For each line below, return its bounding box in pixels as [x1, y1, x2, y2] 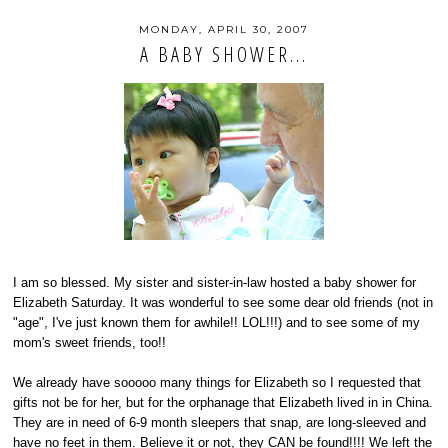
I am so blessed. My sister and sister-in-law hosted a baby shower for [13, 275, 417, 290]
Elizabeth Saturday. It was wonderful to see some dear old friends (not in [13, 295, 434, 310]
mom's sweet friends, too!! [13, 335, 167, 350]
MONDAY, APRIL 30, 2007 [138, 22, 309, 36]
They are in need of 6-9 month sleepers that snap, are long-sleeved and [13, 415, 427, 430]
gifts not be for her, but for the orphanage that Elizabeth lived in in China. [13, 395, 434, 410]
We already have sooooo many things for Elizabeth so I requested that [13, 375, 422, 390]
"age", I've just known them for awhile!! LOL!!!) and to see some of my [13, 315, 421, 330]
